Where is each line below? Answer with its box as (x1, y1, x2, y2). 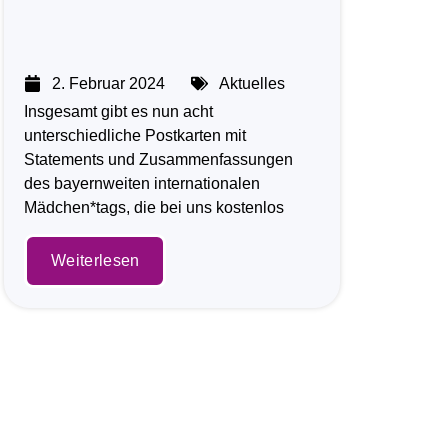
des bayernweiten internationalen (24, 174, 261, 192)
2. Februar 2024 (52, 74, 166, 92)
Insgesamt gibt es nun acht (24, 102, 214, 120)
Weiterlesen (51, 252, 140, 270)
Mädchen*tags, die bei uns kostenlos (24, 198, 285, 216)
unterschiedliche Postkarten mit (24, 126, 247, 144)
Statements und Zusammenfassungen (24, 150, 294, 168)
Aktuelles (219, 74, 286, 92)
